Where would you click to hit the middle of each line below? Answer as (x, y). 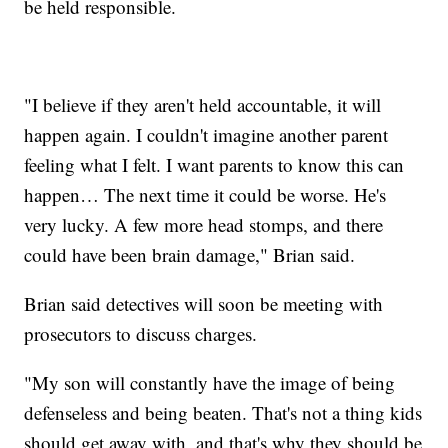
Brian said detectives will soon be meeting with (204, 303)
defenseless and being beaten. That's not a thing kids (223, 412)
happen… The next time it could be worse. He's (205, 194)
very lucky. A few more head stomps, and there (204, 224)
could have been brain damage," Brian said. (190, 254)
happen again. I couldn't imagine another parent (206, 134)
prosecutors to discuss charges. (141, 333)
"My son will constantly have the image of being (210, 382)
